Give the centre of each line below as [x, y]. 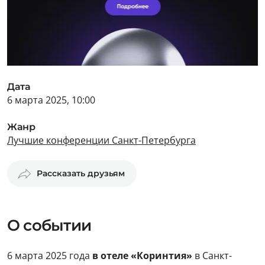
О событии [49, 225]
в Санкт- [212, 256]
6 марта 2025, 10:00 [51, 100]
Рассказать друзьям [81, 173]
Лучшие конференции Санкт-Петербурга [101, 140]
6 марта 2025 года [50, 256]
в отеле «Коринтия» [142, 256]
